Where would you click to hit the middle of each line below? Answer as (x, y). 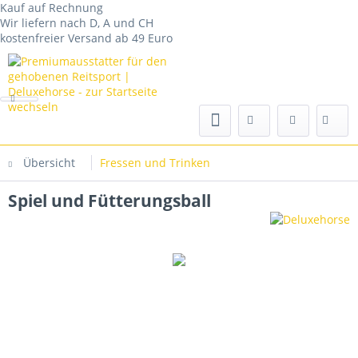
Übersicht (49, 163)
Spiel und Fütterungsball (109, 201)
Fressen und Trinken (155, 163)
